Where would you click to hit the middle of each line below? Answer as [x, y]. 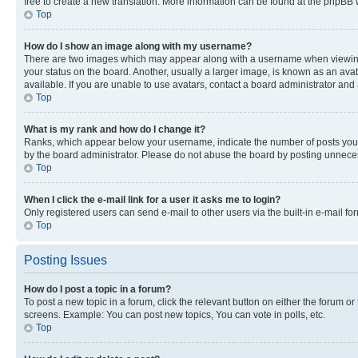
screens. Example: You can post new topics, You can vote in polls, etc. [175, 315]
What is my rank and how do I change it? [115, 129]
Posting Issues [66, 260]
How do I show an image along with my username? [138, 46]
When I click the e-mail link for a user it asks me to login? [152, 200]
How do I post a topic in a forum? [97, 289]
